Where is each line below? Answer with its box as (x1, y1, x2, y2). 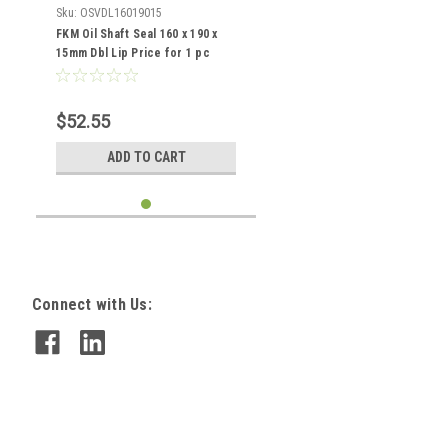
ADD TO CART (106, 149, 186, 165)
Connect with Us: (31, 295, 152, 314)
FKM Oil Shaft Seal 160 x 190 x (56, 27, 218, 41)
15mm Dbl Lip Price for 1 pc (56, 46, 210, 60)
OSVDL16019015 (80, 6, 162, 20)
